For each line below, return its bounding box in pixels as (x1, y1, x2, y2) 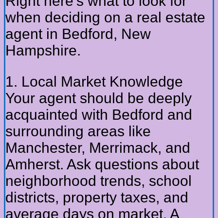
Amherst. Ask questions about (5, 156, 199, 173)
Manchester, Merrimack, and (5, 140, 190, 156)
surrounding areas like (5, 123, 151, 140)
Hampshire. (5, 42, 81, 59)
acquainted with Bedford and (5, 107, 192, 123)
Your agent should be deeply (5, 90, 192, 107)
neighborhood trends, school (5, 173, 192, 189)
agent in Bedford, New (5, 26, 151, 42)
